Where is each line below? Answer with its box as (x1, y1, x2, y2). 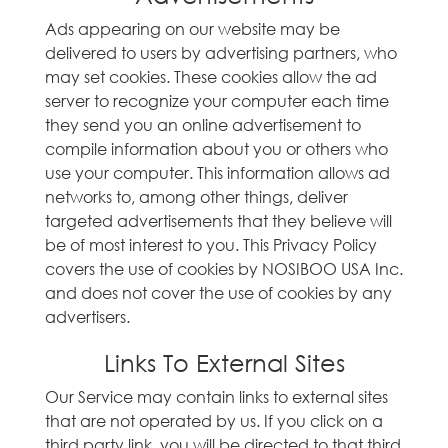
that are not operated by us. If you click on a (45, 410, 383, 431)
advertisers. (45, 306, 130, 327)
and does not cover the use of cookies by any (45, 282, 392, 303)
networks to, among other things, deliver (45, 186, 348, 207)
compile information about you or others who (45, 138, 388, 159)
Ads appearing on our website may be (45, 18, 340, 39)
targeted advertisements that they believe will (45, 210, 392, 231)
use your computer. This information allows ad (45, 162, 390, 183)
